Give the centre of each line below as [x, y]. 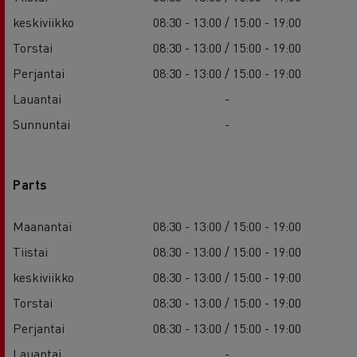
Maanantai [42, 226]
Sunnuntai [41, 124]
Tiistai [30, 251]
